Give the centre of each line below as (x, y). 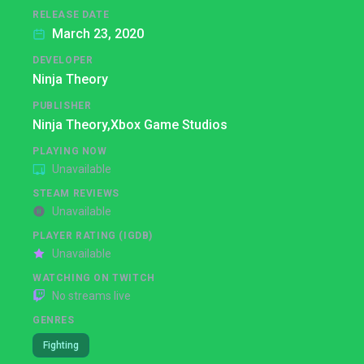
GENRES (54, 320)
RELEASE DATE (71, 15)
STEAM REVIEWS (76, 193)
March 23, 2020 (98, 34)
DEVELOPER (63, 60)
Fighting (61, 345)
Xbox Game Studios (169, 125)
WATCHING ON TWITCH (94, 278)
